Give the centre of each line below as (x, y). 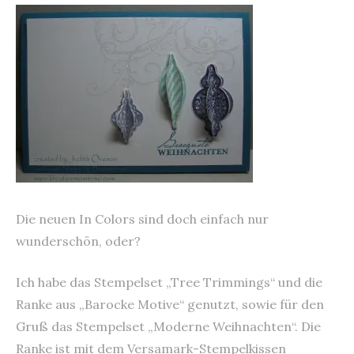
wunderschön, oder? (78, 241)
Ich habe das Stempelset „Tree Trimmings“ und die (169, 282)
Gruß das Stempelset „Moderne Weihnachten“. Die (168, 326)
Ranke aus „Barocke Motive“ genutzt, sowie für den (170, 304)
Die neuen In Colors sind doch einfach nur (142, 218)
